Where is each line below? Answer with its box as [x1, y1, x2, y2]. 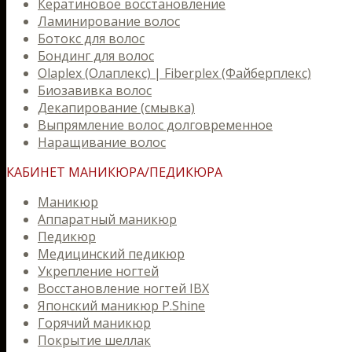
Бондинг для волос [38, 47, 154, 64]
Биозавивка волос [38, 82, 152, 99]
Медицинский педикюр [38, 245, 185, 262]
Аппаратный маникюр [38, 211, 177, 228]
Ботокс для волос [38, 30, 145, 47]
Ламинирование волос [38, 13, 180, 30]
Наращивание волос [38, 134, 166, 151]
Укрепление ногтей [38, 262, 159, 280]
